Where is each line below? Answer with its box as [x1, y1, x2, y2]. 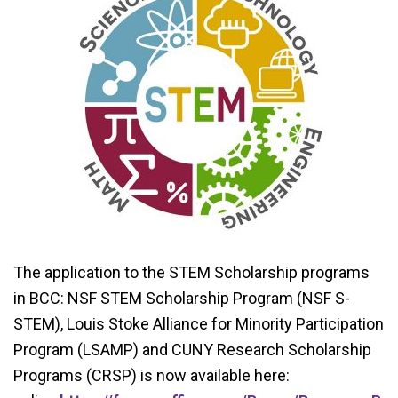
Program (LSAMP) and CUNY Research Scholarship [13, 340, 371, 359]
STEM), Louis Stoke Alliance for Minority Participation [13, 314, 384, 333]
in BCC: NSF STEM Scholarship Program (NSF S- [13, 289, 350, 307]
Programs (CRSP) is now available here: [13, 366, 290, 385]
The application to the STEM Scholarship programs [13, 263, 370, 282]
